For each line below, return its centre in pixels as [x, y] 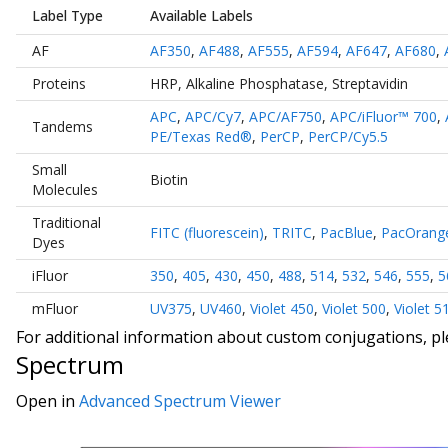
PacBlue [346, 232]
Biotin [169, 179]
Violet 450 [282, 308]
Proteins [59, 83]
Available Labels [201, 15]
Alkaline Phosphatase [255, 83]
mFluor [55, 308]
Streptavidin [370, 83]
